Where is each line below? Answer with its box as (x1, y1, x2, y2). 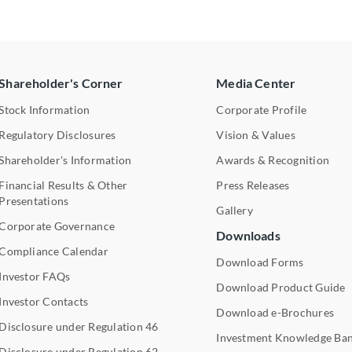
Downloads (216, 227, 280, 243)
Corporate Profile (216, 102, 307, 116)
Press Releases (216, 178, 290, 192)
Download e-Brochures (216, 305, 335, 319)
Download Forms (216, 255, 304, 269)
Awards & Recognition (216, 152, 330, 167)
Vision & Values (216, 127, 295, 141)
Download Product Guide (216, 280, 346, 294)
